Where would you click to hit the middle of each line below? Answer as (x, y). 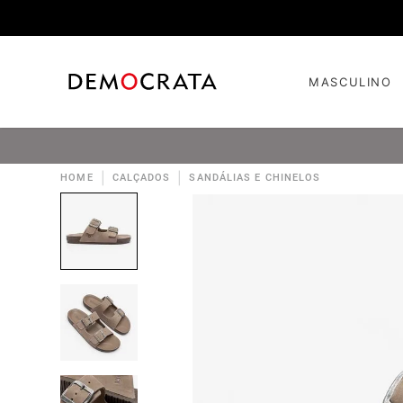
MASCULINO (350, 82)
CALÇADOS (141, 178)
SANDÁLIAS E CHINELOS (255, 178)
